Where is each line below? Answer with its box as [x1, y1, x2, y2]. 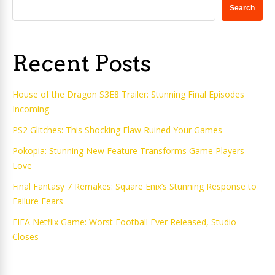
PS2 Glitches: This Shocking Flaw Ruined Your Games [12, 124, 222, 136]
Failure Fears [12, 195, 63, 207]
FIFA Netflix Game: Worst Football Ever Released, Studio [12, 216, 236, 228]
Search [230, 4, 255, 12]
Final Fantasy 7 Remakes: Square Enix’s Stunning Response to [12, 180, 257, 192]
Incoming [12, 103, 49, 115]
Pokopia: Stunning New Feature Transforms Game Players [12, 145, 244, 157]
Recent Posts [12, 50, 151, 77]
